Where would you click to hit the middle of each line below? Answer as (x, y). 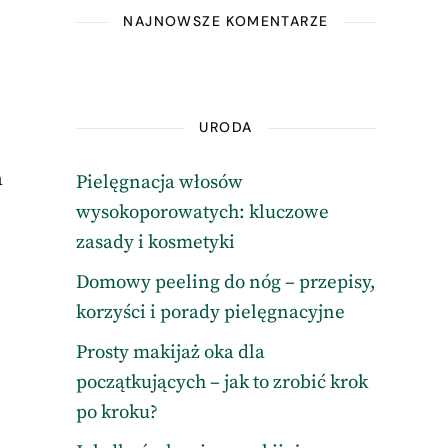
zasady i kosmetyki (155, 242)
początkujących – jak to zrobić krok (221, 382)
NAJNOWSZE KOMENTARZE (226, 21)
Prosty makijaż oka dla (170, 352)
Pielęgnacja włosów (159, 182)
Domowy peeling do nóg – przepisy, (225, 282)
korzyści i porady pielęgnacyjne (210, 312)
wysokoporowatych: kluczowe (202, 212)
